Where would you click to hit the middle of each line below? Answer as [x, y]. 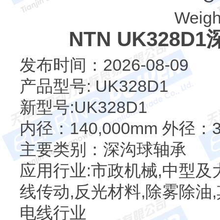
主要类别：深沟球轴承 [103, 149]
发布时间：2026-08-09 [104, 65]
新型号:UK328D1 [83, 107]
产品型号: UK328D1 [94, 86]
